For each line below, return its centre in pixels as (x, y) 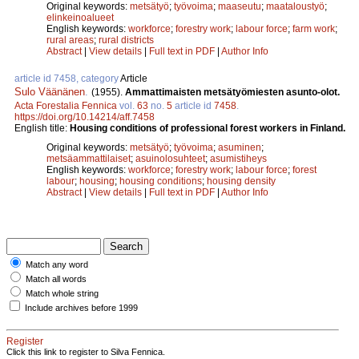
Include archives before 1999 (81, 307)
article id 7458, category (67, 78)
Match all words (56, 278)
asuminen (240, 147)
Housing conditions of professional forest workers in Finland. (208, 128)
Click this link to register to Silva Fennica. (86, 351)
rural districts (126, 40)
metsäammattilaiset (89, 158)
